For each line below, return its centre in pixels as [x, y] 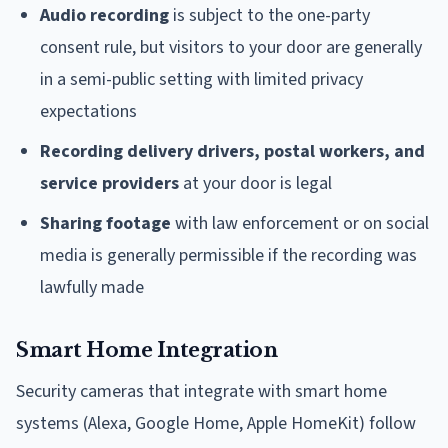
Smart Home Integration [146, 349]
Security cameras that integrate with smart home [201, 391]
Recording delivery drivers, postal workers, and [232, 151]
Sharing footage [105, 223]
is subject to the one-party [269, 15]
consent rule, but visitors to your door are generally [231, 47]
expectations [88, 111]
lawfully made [92, 287]
